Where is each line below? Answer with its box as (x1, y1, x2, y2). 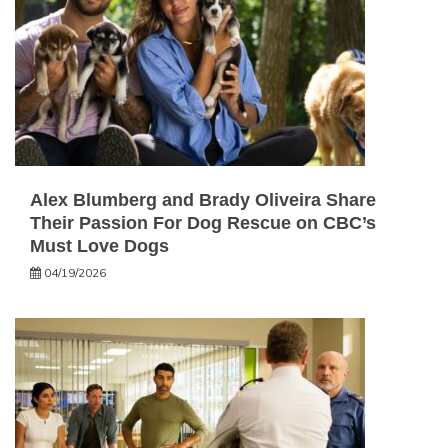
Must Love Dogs (30, 236, 169, 256)
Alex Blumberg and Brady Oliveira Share (30, 190, 376, 210)
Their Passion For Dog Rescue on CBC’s (30, 213, 376, 233)
